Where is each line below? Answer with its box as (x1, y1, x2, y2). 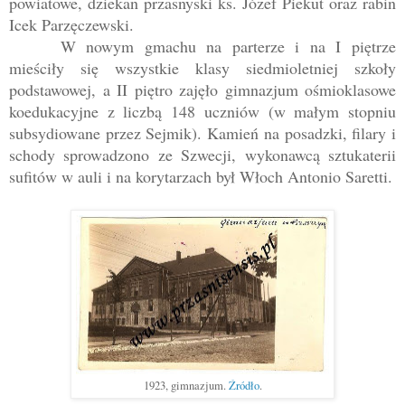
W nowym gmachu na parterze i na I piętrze (60, 34, 396, 57)
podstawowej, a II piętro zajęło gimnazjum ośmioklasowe (9, 78, 396, 100)
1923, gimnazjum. (143, 377, 229, 393)
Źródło (228, 377, 259, 393)
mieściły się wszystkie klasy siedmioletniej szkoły (9, 56, 396, 79)
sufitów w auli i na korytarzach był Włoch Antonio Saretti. (9, 165, 392, 187)
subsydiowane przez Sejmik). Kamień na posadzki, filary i (9, 121, 396, 144)
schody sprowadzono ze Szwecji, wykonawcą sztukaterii (9, 143, 396, 165)
